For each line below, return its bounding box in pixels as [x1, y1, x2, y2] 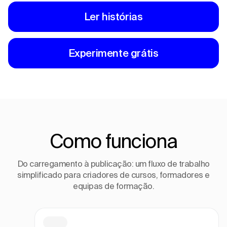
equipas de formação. [73, 181, 154, 191]
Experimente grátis [68, 47, 159, 59]
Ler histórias [84, 10, 143, 22]
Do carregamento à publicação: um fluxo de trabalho [17, 159, 210, 168]
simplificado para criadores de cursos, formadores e [17, 170, 210, 179]
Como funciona [50, 129, 177, 152]
